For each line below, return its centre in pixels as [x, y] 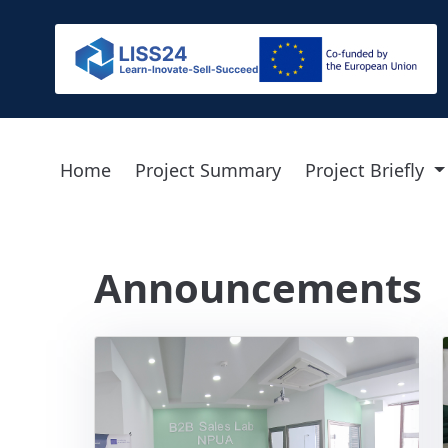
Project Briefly [365, 170]
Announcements [258, 287]
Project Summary [208, 170]
